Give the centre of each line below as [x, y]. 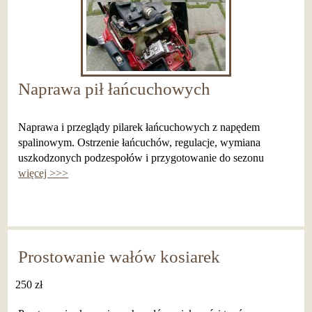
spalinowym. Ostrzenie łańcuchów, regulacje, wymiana [140, 143]
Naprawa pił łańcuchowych [115, 89]
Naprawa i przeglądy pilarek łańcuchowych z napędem [139, 127]
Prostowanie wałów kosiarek [119, 257]
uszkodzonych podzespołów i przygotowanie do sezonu [141, 158]
